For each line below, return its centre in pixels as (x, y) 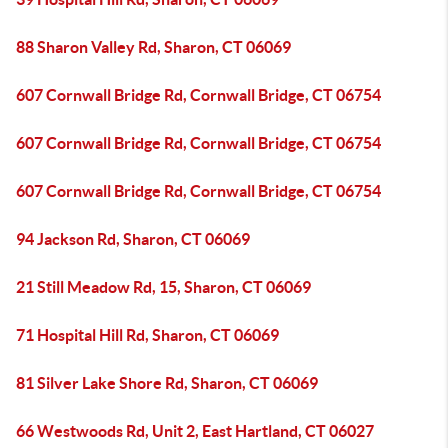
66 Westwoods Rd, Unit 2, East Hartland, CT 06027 (195, 431)
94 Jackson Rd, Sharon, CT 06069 (133, 239)
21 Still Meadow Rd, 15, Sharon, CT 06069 (163, 287)
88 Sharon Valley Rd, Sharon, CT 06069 (153, 47)
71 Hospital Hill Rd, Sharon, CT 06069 (147, 335)
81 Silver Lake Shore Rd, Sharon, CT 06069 (167, 383)
